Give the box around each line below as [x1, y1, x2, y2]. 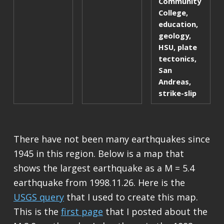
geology [158, 30, 189, 40]
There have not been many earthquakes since [13, 132, 210, 145]
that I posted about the [102, 205, 207, 217]
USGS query [13, 190, 64, 203]
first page [60, 205, 103, 217]
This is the [13, 205, 61, 217]
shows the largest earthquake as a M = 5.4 [13, 161, 194, 174]
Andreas [158, 76, 189, 86]
